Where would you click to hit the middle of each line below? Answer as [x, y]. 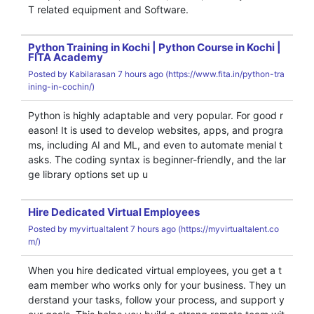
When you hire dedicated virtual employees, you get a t [155, 270]
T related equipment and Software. [108, 9]
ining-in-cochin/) [61, 87]
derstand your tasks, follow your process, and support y [156, 300]
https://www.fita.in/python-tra [226, 74]
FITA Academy [66, 57]
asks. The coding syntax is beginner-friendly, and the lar [157, 159]
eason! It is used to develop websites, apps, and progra [156, 130]
